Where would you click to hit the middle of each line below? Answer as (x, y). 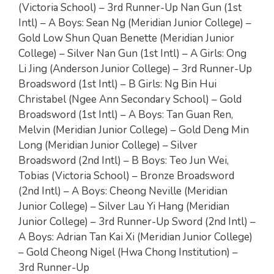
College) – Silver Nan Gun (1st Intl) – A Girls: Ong (132, 53)
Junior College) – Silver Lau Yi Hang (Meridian (124, 206)
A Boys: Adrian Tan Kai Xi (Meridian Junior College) (135, 237)
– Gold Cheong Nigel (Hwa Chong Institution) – (128, 252)
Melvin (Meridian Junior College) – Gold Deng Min (134, 130)
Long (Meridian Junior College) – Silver (108, 145)
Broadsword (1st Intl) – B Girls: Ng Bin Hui (117, 84)
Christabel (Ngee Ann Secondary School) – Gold (130, 99)
